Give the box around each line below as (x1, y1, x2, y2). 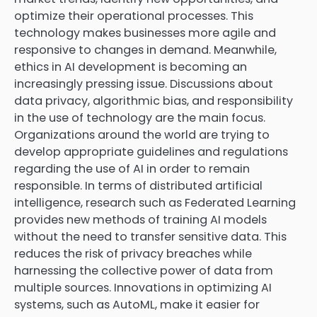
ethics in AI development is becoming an (14, 59, 247, 75)
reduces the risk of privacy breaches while (14, 246, 252, 262)
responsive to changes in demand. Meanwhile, (14, 42, 277, 58)
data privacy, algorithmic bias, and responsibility (14, 93, 293, 109)
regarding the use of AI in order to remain (14, 161, 250, 177)
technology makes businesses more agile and (14, 25, 276, 41)
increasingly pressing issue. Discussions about (14, 76, 273, 92)
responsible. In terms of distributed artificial (14, 178, 263, 194)
